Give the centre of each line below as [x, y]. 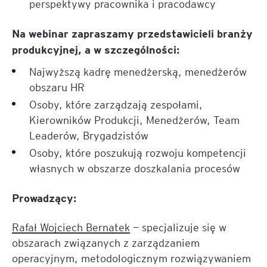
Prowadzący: [44, 197]
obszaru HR [57, 87]
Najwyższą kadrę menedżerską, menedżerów [138, 71]
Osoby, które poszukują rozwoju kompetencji [138, 152]
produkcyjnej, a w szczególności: [96, 49]
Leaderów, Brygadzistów [89, 135]
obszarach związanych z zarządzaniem [106, 242]
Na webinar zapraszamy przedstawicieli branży [132, 33]
